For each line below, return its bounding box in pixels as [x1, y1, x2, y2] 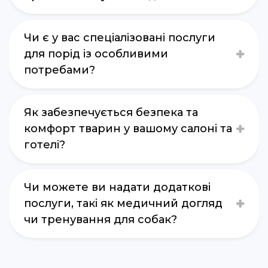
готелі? [24, 138, 65, 152]
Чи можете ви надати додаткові [24, 181, 211, 194]
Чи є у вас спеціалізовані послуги [24, 31, 215, 45]
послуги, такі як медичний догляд [24, 197, 223, 211]
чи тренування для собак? [24, 213, 177, 227]
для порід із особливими [24, 47, 168, 61]
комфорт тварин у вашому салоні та [24, 122, 232, 136]
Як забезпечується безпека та [24, 106, 198, 120]
